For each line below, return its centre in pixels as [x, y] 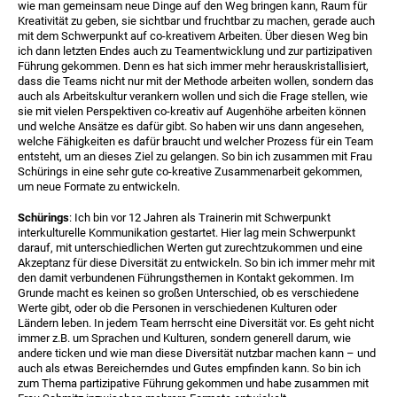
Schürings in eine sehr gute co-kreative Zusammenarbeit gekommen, [190, 172]
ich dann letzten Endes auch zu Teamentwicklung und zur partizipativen [195, 51]
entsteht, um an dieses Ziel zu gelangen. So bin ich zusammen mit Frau [195, 157]
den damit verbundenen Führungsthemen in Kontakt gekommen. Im [186, 278]
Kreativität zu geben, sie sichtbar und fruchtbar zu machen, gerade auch [196, 21]
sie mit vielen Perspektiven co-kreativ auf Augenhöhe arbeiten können [192, 112]
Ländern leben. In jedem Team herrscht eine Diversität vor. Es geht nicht [196, 323]
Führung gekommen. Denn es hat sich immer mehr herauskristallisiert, [193, 66]
